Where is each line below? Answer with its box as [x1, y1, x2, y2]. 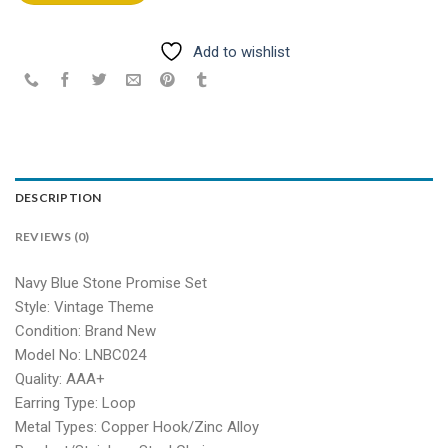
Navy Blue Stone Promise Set [15, 273, 207, 292]
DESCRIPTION [15, 189, 102, 205]
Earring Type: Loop [15, 393, 136, 412]
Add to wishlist [192, 43, 290, 62]
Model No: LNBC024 [15, 345, 146, 364]
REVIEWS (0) [15, 228, 90, 244]
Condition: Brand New [15, 321, 156, 340]
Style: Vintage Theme [15, 297, 154, 316]
